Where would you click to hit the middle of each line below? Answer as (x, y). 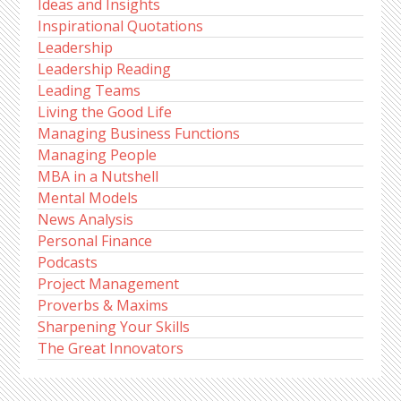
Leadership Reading (105, 69)
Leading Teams (90, 90)
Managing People (98, 155)
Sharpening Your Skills (114, 327)
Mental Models (88, 198)
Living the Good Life (105, 112)
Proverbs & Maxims (103, 305)
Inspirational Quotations (121, 26)
